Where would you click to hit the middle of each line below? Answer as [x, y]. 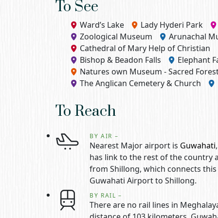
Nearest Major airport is [135, 145]
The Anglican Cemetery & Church [140, 83]
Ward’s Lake [102, 25]
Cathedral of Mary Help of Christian [145, 48]
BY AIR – [104, 136]
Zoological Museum [116, 36]
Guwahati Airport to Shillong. [143, 181]
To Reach [86, 111]
